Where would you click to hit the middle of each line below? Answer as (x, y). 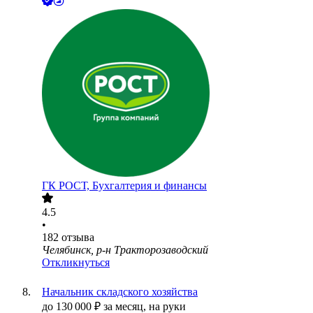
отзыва (78, 238)
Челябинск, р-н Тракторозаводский (125, 250)
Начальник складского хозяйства (120, 292)
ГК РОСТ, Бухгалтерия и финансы (124, 186)
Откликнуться (76, 263)
